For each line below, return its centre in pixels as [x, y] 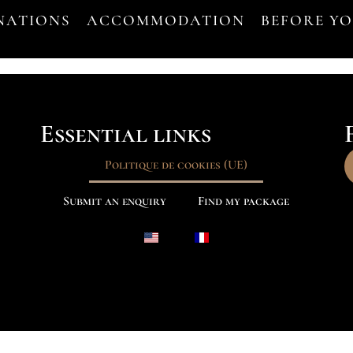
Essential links [125, 134]
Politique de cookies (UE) [176, 165]
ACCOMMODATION [165, 20]
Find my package [244, 201]
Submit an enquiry [115, 201]
